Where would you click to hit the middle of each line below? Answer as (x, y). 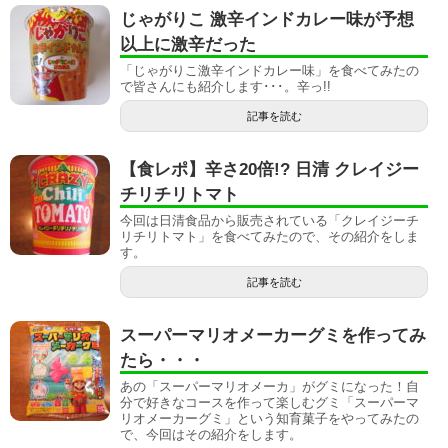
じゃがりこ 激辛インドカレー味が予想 (267, 19)
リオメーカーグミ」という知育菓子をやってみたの (269, 418)
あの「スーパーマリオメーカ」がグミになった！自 (269, 386)
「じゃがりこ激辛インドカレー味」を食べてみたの (269, 70)
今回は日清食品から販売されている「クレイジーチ (269, 220)
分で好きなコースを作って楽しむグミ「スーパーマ (269, 402)
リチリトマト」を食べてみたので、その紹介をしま (269, 236)
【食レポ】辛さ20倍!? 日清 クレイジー (269, 169)
